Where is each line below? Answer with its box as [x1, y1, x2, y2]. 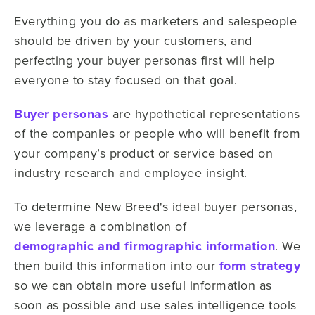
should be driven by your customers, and [14, 31, 252, 49]
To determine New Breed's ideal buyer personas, [14, 197, 297, 215]
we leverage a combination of [14, 217, 186, 235]
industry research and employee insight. [14, 163, 251, 181]
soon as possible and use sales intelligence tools [14, 295, 297, 314]
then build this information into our [14, 256, 219, 274]
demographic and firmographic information [14, 236, 275, 255]
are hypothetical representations [108, 104, 300, 122]
